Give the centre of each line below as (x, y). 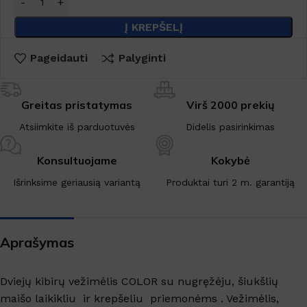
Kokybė (230, 160)
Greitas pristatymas (77, 105)
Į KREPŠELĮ (153, 27)
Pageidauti (59, 58)
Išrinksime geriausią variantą (77, 182)
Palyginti (142, 58)
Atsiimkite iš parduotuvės (77, 126)
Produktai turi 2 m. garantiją (230, 182)
